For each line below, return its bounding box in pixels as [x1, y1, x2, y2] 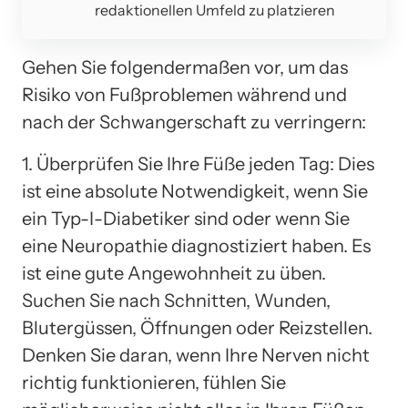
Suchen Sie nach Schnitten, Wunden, [22, 289, 331, 311]
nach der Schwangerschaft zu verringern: [22, 110, 366, 133]
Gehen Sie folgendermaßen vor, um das [22, 56, 348, 78]
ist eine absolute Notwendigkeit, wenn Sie [22, 179, 368, 202]
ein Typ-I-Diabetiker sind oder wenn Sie [22, 207, 350, 229]
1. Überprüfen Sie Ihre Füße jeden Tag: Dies [22, 152, 374, 175]
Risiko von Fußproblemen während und [22, 83, 347, 106]
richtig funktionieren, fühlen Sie [22, 371, 286, 393]
